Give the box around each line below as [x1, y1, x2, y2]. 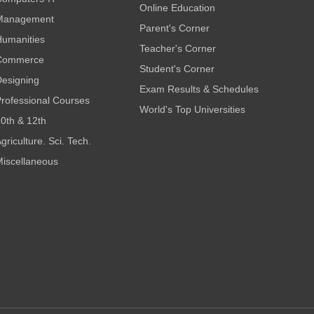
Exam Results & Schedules [139, 83, 259, 95]
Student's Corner [139, 63, 215, 74]
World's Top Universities [139, 104, 246, 115]
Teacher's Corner [139, 43, 217, 54]
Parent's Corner [139, 22, 210, 34]
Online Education [139, 2, 216, 13]
